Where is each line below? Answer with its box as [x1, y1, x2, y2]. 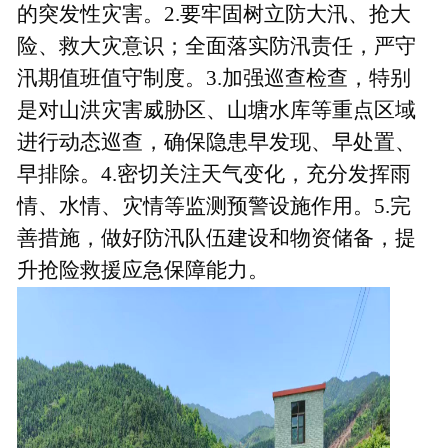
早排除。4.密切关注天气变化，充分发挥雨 [17, 162, 411, 186]
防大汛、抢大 [285, 2, 411, 26]
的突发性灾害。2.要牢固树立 [17, 2, 285, 26]
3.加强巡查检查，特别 [206, 66, 411, 90]
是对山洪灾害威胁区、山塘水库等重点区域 [17, 98, 416, 122]
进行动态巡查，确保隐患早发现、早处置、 [17, 130, 416, 154]
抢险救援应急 [38, 258, 164, 282]
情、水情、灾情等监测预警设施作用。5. [17, 194, 390, 218]
